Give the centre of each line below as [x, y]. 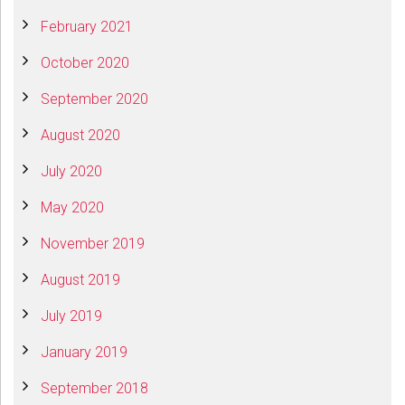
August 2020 [80, 136]
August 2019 [80, 280]
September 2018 [94, 389]
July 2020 [71, 172]
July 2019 [71, 316]
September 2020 [94, 99]
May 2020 [72, 208]
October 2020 [85, 63]
